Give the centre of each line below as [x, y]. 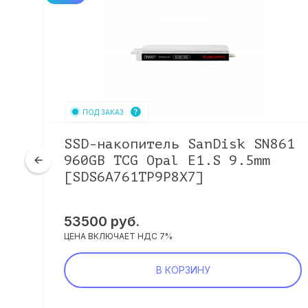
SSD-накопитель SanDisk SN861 [179, 144]
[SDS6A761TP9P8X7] [134, 177]
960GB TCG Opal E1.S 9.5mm [167, 161]
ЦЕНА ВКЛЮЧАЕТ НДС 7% [118, 236]
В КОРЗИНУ [183, 270]
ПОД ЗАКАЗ [103, 112]
